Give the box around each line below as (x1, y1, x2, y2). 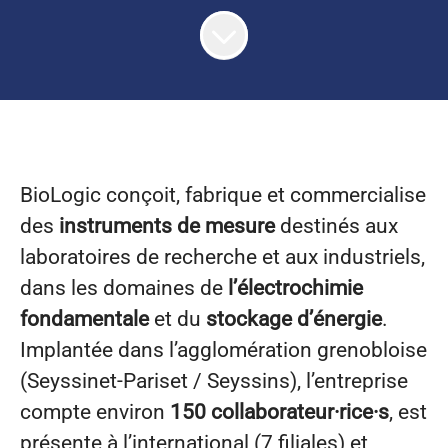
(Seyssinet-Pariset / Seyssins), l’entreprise (20, 369, 408, 393)
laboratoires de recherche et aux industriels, (20, 245, 425, 269)
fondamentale (20, 307, 149, 331)
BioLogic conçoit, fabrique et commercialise (20, 183, 426, 207)
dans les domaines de (20, 276, 228, 300)
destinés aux (275, 214, 398, 238)
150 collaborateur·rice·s (170, 400, 389, 424)
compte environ (20, 400, 170, 424)
